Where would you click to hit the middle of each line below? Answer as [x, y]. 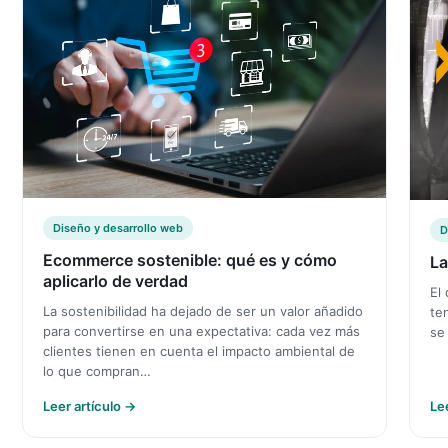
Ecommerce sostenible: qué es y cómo [190, 260]
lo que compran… [97, 371]
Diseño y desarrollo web [118, 228]
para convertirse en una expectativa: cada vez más [201, 331]
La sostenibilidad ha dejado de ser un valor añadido [203, 311]
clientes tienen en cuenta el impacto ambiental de [199, 351]
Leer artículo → [89, 406]
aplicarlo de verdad [115, 281]
